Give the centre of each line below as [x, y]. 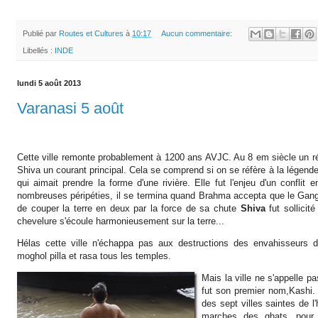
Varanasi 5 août [70, 108]
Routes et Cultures [91, 33]
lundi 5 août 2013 [49, 83]
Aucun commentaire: [197, 33]
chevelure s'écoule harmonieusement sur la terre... [121, 221]
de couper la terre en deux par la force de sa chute [129, 208]
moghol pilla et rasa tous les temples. [94, 256]
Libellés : [39, 51]
